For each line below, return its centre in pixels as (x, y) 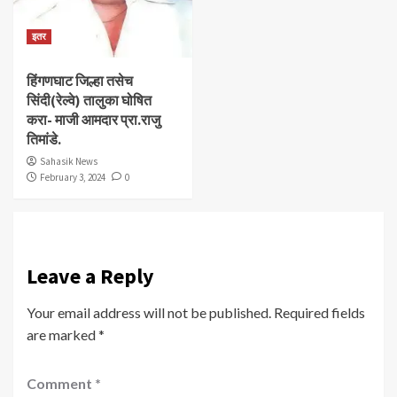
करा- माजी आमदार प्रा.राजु (93, 119)
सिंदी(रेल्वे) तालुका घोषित (89, 100)
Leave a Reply (90, 276)
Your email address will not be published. (149, 312)
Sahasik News (69, 161)
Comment (61, 383)
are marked (62, 334)
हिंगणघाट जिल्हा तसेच (80, 80)
